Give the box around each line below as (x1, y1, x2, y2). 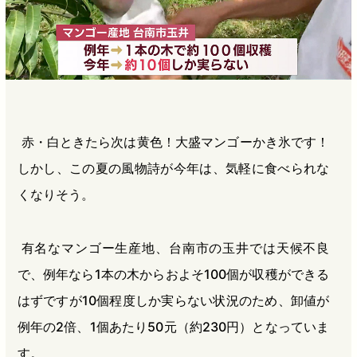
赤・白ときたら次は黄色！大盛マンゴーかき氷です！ (21, 133, 330, 150)
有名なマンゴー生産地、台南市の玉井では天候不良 (21, 239, 330, 256)
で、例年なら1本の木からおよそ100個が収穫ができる (17, 265, 330, 282)
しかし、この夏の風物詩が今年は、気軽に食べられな (17, 159, 330, 176)
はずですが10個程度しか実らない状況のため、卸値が (17, 292, 330, 308)
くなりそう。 (17, 186, 94, 202)
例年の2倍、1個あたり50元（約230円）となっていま (17, 318, 330, 335)
